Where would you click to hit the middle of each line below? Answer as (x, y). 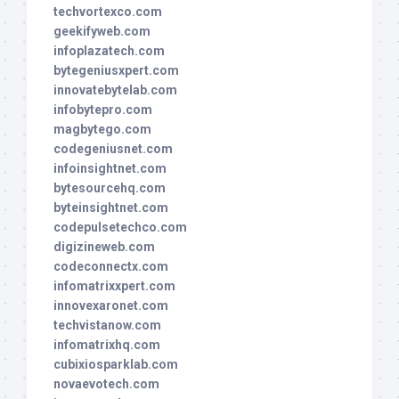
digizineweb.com (104, 247)
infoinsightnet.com (110, 169)
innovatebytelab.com (115, 90)
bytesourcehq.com (110, 188)
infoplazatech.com (109, 51)
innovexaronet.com (111, 306)
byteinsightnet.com (111, 208)
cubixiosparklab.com (116, 365)
